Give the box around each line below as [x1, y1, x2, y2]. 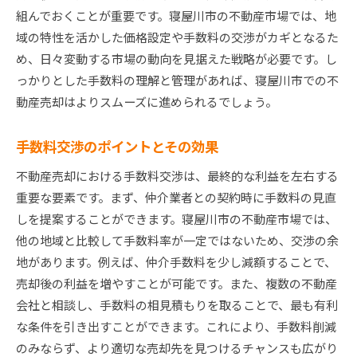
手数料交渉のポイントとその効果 [16, 136, 218, 157]
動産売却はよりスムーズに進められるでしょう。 [16, 93, 277, 111]
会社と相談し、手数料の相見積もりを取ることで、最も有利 [16, 296, 338, 314]
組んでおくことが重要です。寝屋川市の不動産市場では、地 [16, 7, 336, 25]
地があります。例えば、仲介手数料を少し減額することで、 [16, 253, 336, 271]
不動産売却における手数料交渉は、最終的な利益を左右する [16, 167, 339, 185]
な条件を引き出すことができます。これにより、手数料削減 [16, 318, 336, 335]
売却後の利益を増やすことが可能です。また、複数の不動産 [16, 275, 337, 292]
